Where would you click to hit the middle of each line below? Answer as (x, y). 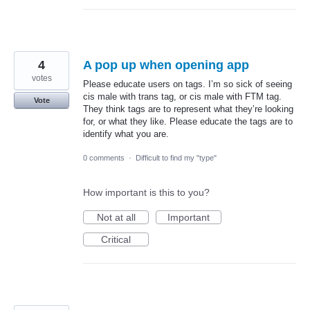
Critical (116, 239)
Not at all (116, 217)
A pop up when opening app (166, 65)
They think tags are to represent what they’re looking (188, 109)
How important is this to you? (146, 192)
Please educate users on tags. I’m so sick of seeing (188, 84)
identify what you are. (126, 134)
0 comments (104, 157)
